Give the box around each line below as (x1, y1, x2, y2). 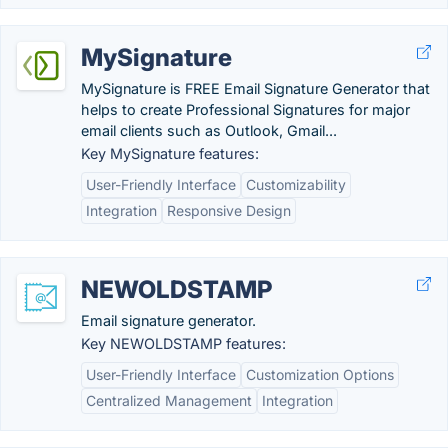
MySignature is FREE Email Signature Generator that (81, 80, 430, 97)
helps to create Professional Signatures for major (81, 101, 410, 118)
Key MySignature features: (81, 145, 259, 162)
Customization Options (246, 366, 394, 383)
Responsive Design (167, 202, 291, 219)
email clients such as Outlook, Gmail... (81, 122, 337, 139)
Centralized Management (86, 392, 252, 409)
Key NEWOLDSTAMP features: (81, 335, 286, 352)
